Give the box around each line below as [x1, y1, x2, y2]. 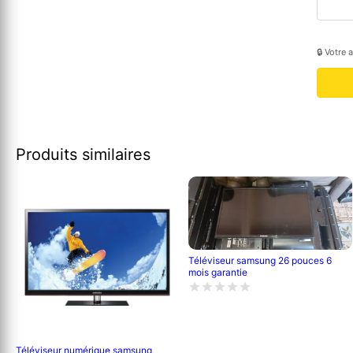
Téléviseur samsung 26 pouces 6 [188, 255, 333, 267]
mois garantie [188, 266, 248, 279]
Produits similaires [16, 144, 150, 164]
